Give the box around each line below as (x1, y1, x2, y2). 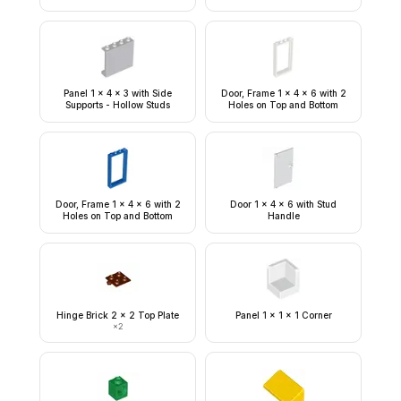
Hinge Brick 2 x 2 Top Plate (56, 310, 179, 320)
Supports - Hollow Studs (65, 99, 170, 110)
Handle (267, 210, 300, 221)
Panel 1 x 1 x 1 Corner (235, 310, 332, 320)
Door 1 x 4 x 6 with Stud (230, 199, 337, 209)
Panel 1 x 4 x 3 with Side (64, 88, 172, 98)
